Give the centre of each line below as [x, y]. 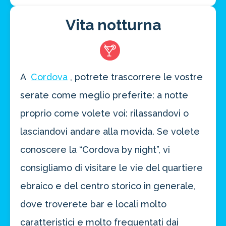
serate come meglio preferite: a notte [104, 95]
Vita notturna [113, 25]
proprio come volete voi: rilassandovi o [104, 114]
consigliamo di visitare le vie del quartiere [111, 168]
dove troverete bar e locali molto [93, 204]
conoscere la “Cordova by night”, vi [95, 150]
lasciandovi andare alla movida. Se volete [110, 132]
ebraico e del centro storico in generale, [108, 186]
